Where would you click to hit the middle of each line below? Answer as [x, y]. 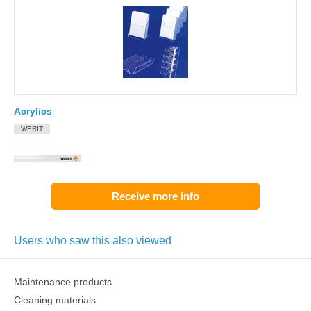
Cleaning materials [55, 300]
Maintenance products [63, 282]
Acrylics [33, 111]
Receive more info [155, 196]
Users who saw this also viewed [93, 241]
